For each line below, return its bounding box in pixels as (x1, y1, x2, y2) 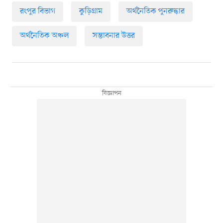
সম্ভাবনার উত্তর (92, 30, 135, 42)
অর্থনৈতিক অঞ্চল (19, 30, 69, 42)
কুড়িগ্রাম (79, 6, 103, 17)
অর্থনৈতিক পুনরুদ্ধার (126, 6, 185, 17)
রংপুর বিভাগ (19, 6, 55, 17)
